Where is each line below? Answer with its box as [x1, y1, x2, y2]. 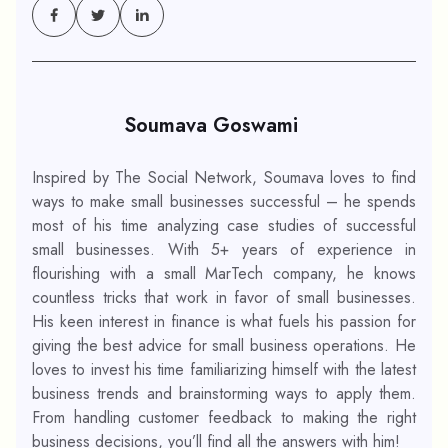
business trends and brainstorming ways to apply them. [32, 381, 416, 405]
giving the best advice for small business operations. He [32, 333, 416, 357]
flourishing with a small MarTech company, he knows [32, 261, 416, 285]
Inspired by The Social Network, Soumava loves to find [32, 165, 416, 189]
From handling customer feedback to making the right [32, 405, 416, 429]
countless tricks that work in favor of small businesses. [32, 285, 416, 309]
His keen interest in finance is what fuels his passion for [32, 309, 416, 333]
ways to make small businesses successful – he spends [32, 189, 416, 213]
